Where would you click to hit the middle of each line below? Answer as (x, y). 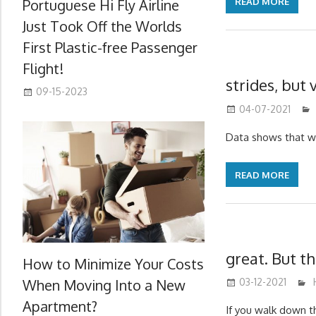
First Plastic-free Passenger (110, 47)
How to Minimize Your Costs (113, 263)
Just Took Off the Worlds (102, 26)
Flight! (43, 68)
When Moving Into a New (104, 285)
